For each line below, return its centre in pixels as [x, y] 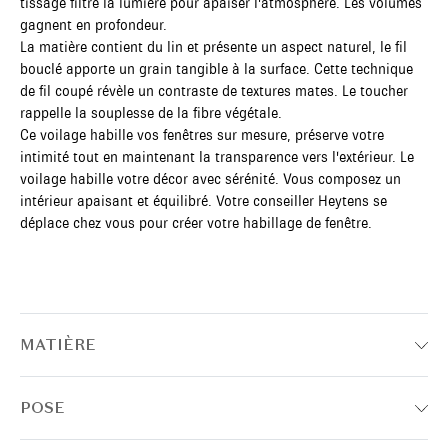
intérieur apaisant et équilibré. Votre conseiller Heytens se [203, 201]
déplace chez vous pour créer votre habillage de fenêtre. [196, 223]
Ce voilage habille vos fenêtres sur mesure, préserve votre [202, 135]
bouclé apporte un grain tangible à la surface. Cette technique [216, 69]
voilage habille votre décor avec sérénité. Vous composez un [210, 179]
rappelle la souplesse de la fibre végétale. [151, 113]
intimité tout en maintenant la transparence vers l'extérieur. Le [217, 157]
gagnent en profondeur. [93, 25]
